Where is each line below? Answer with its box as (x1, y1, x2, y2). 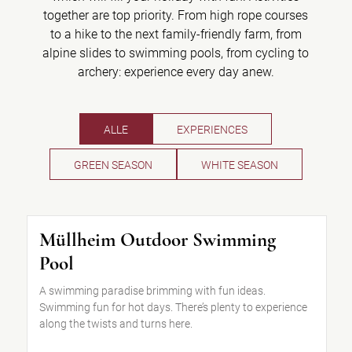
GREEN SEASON (73, 159, 152, 171)
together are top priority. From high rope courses (43, 8, 309, 23)
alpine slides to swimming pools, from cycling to (42, 46, 310, 60)
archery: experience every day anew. (77, 64, 274, 79)
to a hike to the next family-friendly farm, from (49, 27, 302, 42)
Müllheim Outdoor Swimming (38, 228, 276, 251)
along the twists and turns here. (38, 317, 192, 330)
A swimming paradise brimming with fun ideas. (38, 284, 266, 297)
